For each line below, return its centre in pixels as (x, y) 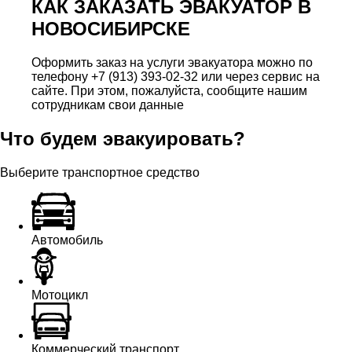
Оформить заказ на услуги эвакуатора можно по (172, 63)
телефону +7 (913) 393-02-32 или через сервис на (176, 77)
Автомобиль (67, 240)
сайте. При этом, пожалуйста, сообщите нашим (169, 91)
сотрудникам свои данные (108, 105)
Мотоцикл (60, 295)
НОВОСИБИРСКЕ (111, 29)
